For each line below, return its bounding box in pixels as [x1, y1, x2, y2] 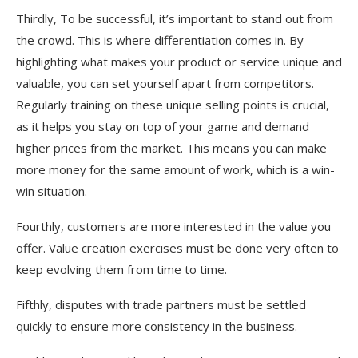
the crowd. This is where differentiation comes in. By [16, 31, 304, 48]
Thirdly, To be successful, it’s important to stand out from [16, 10, 333, 26]
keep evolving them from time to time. [16, 261, 227, 277]
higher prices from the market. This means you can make [16, 139, 327, 156]
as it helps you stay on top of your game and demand [16, 117, 309, 134]
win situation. [16, 182, 87, 199]
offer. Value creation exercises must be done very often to [16, 239, 339, 256]
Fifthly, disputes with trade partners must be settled [16, 296, 306, 312]
